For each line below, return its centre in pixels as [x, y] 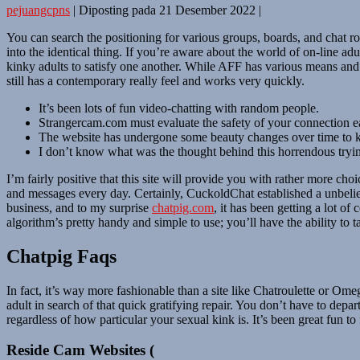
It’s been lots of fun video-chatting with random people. [179, 108]
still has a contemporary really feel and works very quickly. [155, 80]
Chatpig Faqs [61, 256]
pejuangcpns [38, 10]
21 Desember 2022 [207, 10]
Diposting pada [117, 10]
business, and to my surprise [79, 207]
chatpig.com [183, 207]
